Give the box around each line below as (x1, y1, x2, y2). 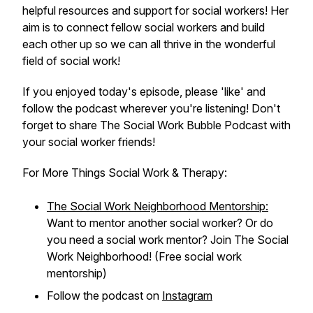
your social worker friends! (22, 135, 155, 149)
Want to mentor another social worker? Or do (47, 216, 273, 230)
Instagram (162, 289, 212, 303)
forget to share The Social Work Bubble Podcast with (22, 118, 291, 132)
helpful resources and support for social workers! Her (22, 3, 289, 17)
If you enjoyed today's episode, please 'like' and (22, 85, 265, 99)
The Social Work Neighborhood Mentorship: (47, 199, 268, 213)
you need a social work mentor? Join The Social (47, 233, 289, 247)
